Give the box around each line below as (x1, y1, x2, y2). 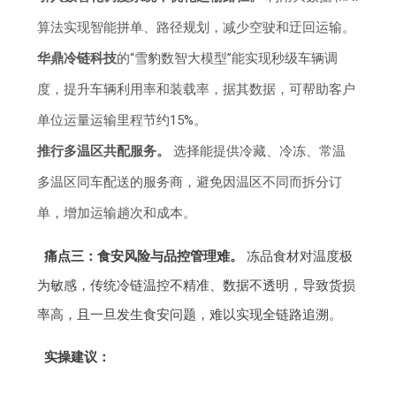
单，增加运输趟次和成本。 (37, 205, 197, 222)
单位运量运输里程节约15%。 (37, 112, 208, 129)
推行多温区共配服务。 (37, 143, 171, 160)
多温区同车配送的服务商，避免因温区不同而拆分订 (37, 174, 343, 191)
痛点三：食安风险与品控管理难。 (43, 248, 243, 265)
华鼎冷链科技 (37, 50, 118, 67)
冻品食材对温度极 (242, 248, 353, 265)
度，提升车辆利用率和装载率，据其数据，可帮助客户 (37, 81, 356, 98)
